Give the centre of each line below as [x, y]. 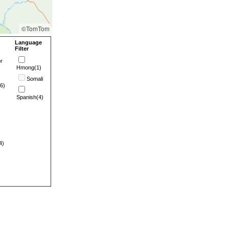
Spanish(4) [30, 97]
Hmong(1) [29, 67]
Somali [35, 79]
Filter [22, 49]
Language [28, 42]
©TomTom [36, 28]
